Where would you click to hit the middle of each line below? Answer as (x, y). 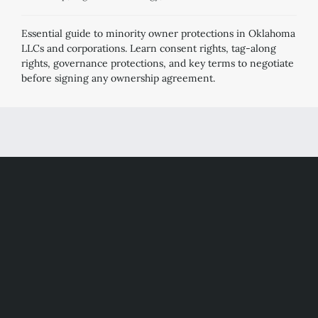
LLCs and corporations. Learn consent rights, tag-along (149, 48)
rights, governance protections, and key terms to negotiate (158, 63)
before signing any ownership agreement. (118, 78)
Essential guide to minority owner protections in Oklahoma (158, 33)
